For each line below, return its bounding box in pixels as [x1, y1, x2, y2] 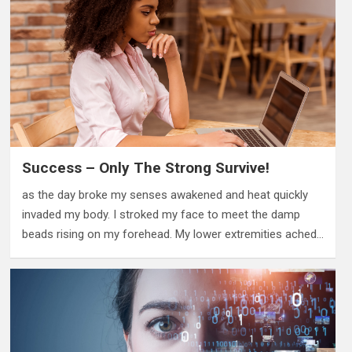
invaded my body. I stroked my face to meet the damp [21, 207, 300, 222]
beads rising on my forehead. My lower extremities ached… [21, 227, 324, 242]
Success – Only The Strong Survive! [21, 159, 269, 178]
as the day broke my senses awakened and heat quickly [21, 188, 308, 203]
